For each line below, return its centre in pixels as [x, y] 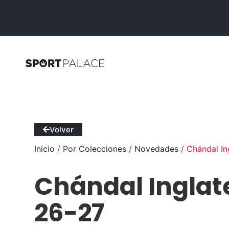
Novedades [157, 149]
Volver [62, 130]
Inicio [45, 149]
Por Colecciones [95, 149]
